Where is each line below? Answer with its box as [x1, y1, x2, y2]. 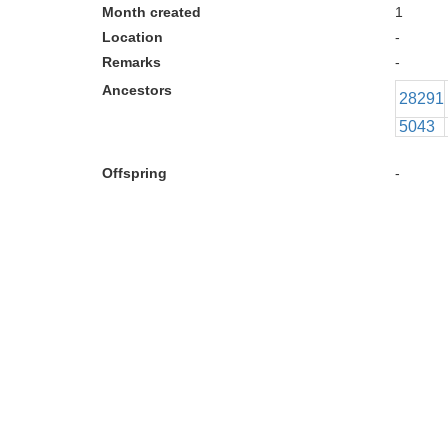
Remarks [102, 54, 161, 70]
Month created [102, 4, 201, 20]
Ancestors [102, 82, 172, 98]
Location [102, 29, 163, 45]
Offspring [102, 165, 167, 181]
